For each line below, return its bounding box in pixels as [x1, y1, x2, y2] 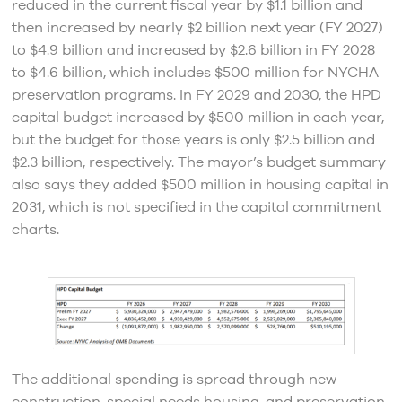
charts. [11, 220, 59, 240]
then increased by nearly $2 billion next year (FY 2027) [11, 18, 383, 39]
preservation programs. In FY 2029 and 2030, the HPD [11, 85, 381, 106]
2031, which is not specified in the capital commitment [11, 197, 381, 218]
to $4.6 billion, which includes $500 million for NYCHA [11, 63, 379, 83]
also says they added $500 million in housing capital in [11, 175, 389, 196]
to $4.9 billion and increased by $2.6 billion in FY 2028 [11, 40, 375, 61]
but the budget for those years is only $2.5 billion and [11, 130, 375, 151]
